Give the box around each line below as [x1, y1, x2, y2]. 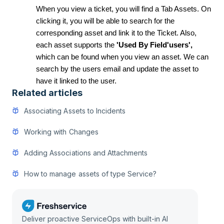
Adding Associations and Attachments [24, 148, 148, 157]
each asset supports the [36, 41, 114, 49]
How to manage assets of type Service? [24, 169, 157, 178]
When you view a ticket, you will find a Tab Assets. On [36, 5, 211, 13]
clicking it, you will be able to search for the [36, 17, 174, 25]
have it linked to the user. [36, 77, 116, 85]
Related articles [12, 87, 82, 98]
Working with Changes [24, 127, 98, 136]
